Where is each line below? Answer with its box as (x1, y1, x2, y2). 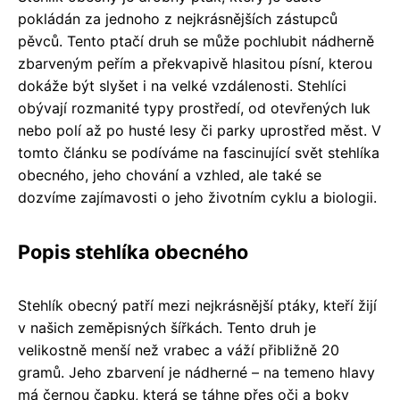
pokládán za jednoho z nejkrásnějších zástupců (18, 9, 337, 28)
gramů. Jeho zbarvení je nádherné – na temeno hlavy (18, 362, 375, 381)
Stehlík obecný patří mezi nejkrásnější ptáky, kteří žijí (18, 296, 377, 314)
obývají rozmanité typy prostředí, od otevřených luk (18, 98, 371, 117)
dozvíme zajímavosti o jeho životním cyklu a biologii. (18, 187, 377, 206)
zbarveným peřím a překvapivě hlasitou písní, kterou (18, 54, 372, 72)
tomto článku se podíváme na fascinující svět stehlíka (18, 143, 379, 162)
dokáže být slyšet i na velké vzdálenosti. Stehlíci (18, 76, 346, 95)
